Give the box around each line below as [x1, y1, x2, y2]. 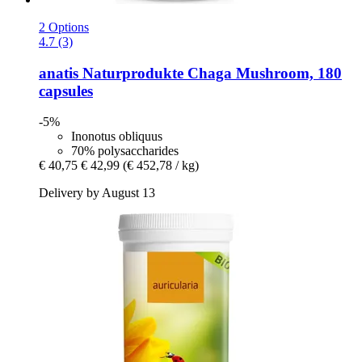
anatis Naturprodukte [39, 64, 183, 82]
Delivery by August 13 [39, 186, 155, 200]
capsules [39, 82, 93, 99]
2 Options [39, 19, 89, 34]
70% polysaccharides [71, 144, 179, 158]
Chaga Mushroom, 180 [183, 64, 342, 82]
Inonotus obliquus [71, 129, 162, 144]
